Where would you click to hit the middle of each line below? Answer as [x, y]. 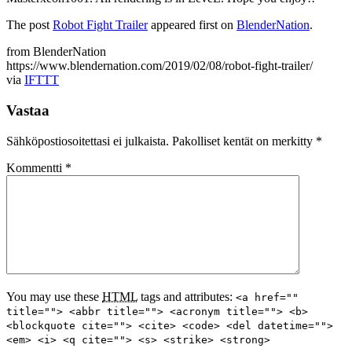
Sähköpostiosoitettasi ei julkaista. [88, 141]
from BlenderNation [56, 52]
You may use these [54, 296]
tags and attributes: [187, 296]
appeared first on [192, 25]
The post [29, 25]
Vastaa [28, 111]
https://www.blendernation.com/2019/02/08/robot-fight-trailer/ [159, 66]
